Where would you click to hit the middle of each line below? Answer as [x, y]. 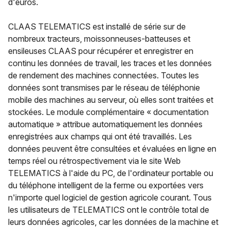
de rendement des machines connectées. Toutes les [104, 75]
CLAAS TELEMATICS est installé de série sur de [97, 26]
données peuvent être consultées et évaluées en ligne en [112, 148]
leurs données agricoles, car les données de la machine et [113, 222]
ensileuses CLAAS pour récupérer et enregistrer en [101, 51]
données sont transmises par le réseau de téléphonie [104, 87]
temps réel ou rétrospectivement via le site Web [94, 161]
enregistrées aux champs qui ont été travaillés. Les [100, 136]
